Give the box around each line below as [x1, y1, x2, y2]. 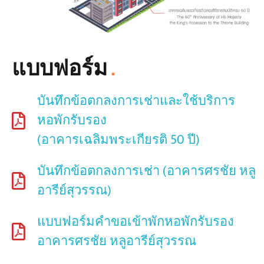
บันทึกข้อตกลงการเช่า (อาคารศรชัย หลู [37, 160, 256, 183]
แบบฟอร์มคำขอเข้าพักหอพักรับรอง [37, 211, 234, 233]
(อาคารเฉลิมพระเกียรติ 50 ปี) [37, 129, 200, 151]
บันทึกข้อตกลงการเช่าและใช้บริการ [37, 90, 235, 113]
